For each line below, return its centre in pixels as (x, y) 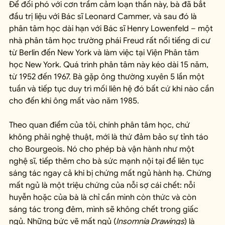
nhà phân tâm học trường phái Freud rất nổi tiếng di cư (111, 40)
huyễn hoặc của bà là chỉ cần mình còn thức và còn (104, 197)
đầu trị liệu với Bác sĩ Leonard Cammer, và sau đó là (104, 16)
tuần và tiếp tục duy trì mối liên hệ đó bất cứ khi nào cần (113, 89)
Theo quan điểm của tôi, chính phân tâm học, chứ (100, 125)
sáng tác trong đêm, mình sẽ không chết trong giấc (105, 209)
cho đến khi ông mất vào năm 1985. (74, 101)
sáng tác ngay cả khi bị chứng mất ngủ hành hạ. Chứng (111, 173)
